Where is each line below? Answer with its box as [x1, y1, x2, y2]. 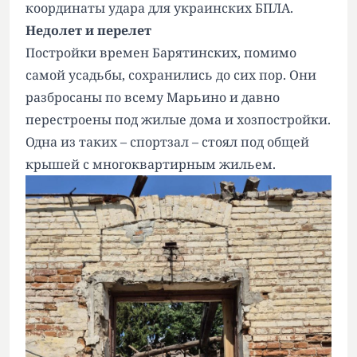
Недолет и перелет [25, 22, 151, 39]
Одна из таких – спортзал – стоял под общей [25, 133, 309, 151]
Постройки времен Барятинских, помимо [25, 44, 296, 61]
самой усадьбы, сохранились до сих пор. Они [25, 66, 316, 84]
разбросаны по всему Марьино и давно [25, 88, 280, 106]
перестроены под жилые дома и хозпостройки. [25, 111, 331, 128]
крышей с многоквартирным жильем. [25, 155, 276, 173]
